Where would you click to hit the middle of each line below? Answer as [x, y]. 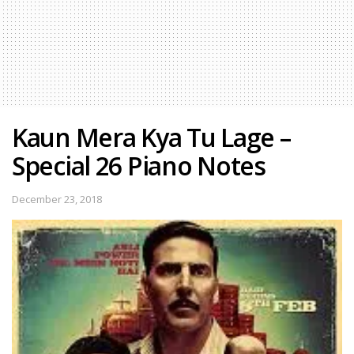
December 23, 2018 [57, 199]
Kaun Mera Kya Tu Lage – [151, 137]
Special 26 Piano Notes [139, 165]
